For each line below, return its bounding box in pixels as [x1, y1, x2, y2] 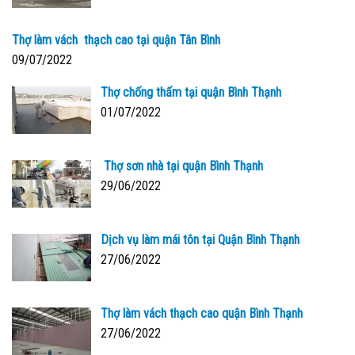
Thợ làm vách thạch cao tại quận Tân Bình [12, 32, 220, 48]
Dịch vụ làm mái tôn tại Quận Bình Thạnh [101, 231, 300, 247]
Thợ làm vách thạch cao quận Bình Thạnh [101, 305, 303, 321]
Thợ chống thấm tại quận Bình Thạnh [101, 85, 281, 101]
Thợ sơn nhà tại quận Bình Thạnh [101, 158, 263, 174]
